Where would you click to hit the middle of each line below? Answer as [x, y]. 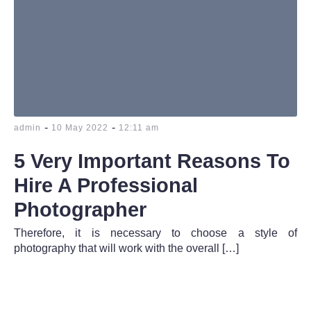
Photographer [80, 209]
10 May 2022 [80, 127]
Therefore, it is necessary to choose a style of [155, 233]
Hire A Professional [106, 185]
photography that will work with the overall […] [126, 248]
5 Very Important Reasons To [152, 161]
